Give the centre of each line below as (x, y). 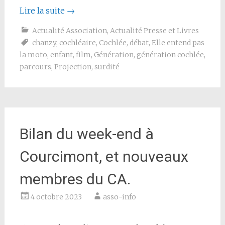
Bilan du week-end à (86, 134)
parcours (35, 67)
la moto (33, 55)
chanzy (44, 43)
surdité (107, 67)
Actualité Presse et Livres (154, 31)
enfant (61, 55)
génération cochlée (170, 55)
